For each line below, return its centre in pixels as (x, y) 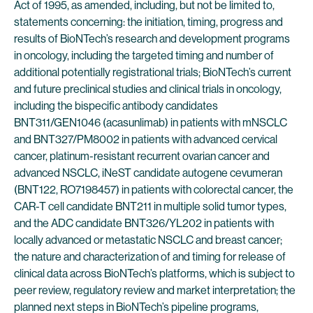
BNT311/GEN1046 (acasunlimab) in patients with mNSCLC (151, 123)
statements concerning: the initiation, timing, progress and (148, 22)
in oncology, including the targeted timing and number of (144, 56)
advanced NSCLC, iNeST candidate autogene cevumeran (148, 173)
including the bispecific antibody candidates (116, 106)
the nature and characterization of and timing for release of (150, 257)
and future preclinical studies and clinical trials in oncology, (148, 89)
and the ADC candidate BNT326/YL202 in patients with (144, 223)
